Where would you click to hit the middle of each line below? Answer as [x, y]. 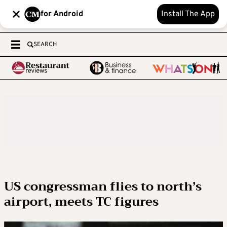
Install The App [188, 14]
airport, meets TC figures [81, 202]
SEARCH [45, 45]
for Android [62, 14]
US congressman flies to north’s [103, 186]
